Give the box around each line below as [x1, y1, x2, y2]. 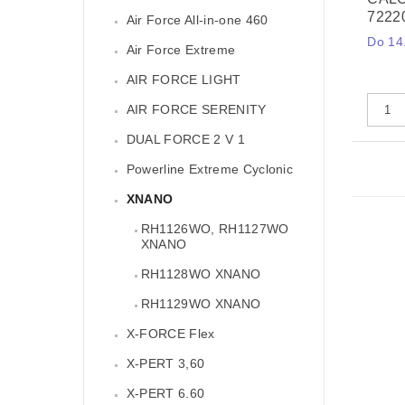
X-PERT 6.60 [126, 386, 205, 401]
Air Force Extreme [126, 42, 236, 58]
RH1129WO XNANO [140, 297, 261, 312]
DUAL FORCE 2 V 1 [126, 132, 245, 147]
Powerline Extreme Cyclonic [126, 162, 294, 177]
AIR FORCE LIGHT [126, 72, 241, 88]
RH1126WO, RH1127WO [140, 221, 289, 237]
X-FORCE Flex [126, 326, 215, 342]
